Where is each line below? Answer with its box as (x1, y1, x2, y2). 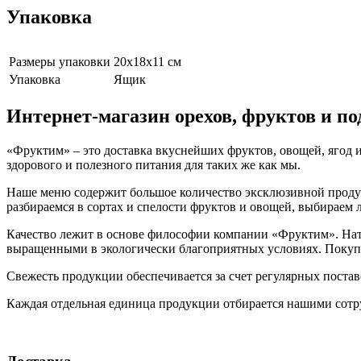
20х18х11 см (114, 54, 181, 68)
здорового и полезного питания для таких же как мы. (6, 157, 301, 172)
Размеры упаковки (9, 54, 110, 68)
